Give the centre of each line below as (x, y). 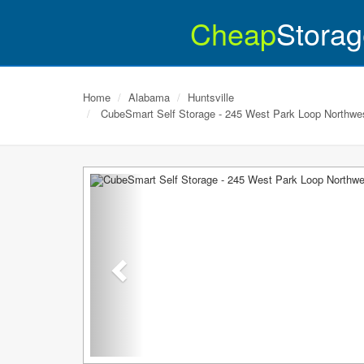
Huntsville (211, 97)
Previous (147, 186)
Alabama (149, 97)
